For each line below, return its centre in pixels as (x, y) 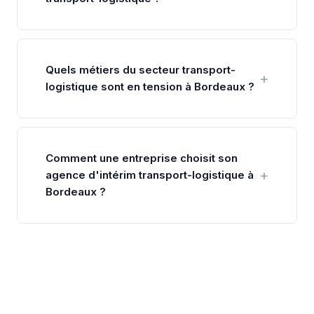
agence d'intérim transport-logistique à (150, 175)
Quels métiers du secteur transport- (141, 69)
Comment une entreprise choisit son (142, 158)
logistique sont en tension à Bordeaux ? (150, 86)
